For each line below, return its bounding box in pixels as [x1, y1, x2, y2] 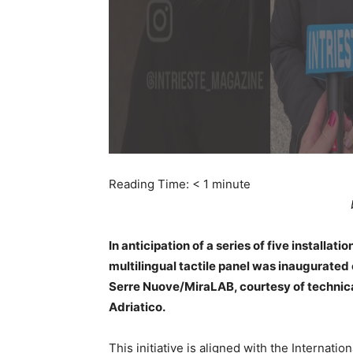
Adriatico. [109, 299, 165, 314]
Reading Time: [109, 176, 192, 191]
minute [212, 176, 251, 191]
